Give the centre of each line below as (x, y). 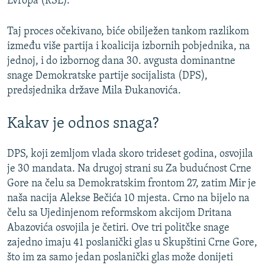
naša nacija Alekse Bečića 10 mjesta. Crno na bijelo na (128, 198)
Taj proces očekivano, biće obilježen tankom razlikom (128, 32)
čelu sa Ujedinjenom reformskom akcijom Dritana (119, 213)
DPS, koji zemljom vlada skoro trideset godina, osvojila (130, 154)
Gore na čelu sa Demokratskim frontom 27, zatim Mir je (132, 183)
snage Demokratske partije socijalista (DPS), (107, 76)
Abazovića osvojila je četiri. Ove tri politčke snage (118, 228)
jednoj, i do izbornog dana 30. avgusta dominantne (121, 62)
